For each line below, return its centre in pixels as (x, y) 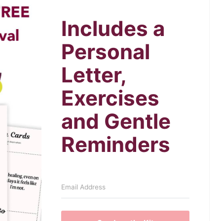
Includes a (113, 28)
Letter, (94, 75)
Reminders (116, 144)
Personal (106, 52)
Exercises (110, 98)
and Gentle (116, 121)
